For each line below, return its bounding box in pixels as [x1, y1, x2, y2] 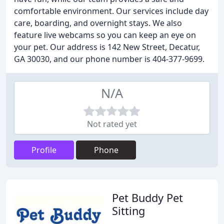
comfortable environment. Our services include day [14, 5, 208, 16]
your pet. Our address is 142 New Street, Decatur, [14, 41, 200, 52]
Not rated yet [87, 118, 137, 129]
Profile [31, 144, 56, 155]
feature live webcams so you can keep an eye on [14, 29, 196, 40]
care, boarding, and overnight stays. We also [14, 17, 182, 28]
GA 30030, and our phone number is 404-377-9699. [14, 53, 204, 64]
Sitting [112, 203, 145, 218]
